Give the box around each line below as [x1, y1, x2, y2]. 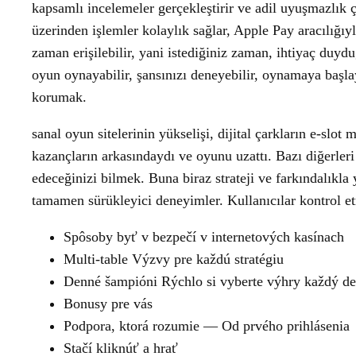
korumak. [32, 89, 87, 105]
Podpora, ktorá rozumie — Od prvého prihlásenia [64, 318, 350, 334]
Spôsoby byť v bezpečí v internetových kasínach [64, 229, 344, 245]
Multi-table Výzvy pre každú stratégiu [64, 251, 284, 267]
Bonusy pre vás [64, 296, 153, 311]
